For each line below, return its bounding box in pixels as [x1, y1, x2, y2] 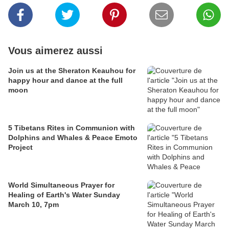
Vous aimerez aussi [8, 45, 103, 57]
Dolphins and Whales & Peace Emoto [8, 133, 138, 142]
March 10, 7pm [8, 200, 59, 209]
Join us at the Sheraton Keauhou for [8, 66, 135, 75]
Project [8, 143, 33, 152]
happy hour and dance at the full [8, 76, 123, 85]
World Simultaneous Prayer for [8, 181, 114, 190]
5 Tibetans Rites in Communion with [8, 124, 135, 132]
